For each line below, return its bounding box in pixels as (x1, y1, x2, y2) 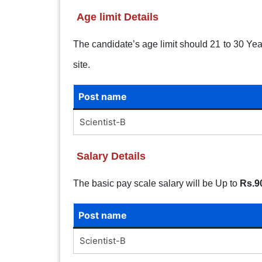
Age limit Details (76, 11, 158, 23)
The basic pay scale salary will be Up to (73, 178, 240, 188)
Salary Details (76, 150, 146, 162)
